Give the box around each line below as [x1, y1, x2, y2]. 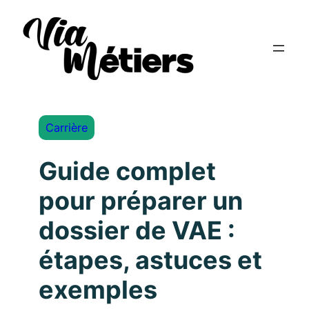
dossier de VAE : [39, 215, 235, 246]
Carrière [46, 121, 88, 134]
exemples [39, 275, 157, 306]
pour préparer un [39, 186, 243, 217]
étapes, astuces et [39, 245, 262, 276]
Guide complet [39, 156, 216, 187]
